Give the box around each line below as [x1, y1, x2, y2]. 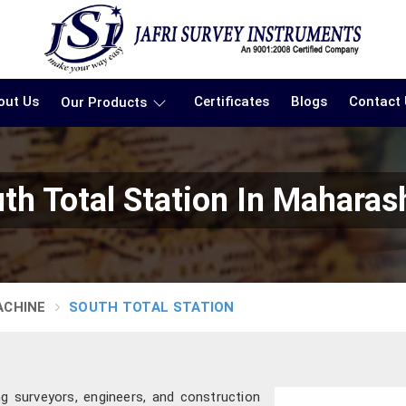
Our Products [61, 93, 147, 111]
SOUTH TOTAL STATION [69, 298, 235, 315]
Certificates [194, 92, 269, 110]
